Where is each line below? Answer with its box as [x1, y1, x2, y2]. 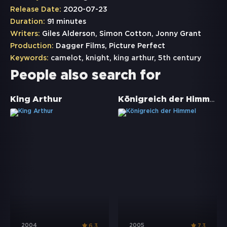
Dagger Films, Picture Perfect [54, 43, 165, 50]
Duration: [10, 19, 45, 25]
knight [86, 55, 109, 62]
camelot [51, 55, 82, 62]
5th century [158, 55, 201, 62]
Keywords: [10, 55, 49, 62]
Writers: [10, 31, 40, 37]
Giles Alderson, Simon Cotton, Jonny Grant [40, 31, 201, 37]
